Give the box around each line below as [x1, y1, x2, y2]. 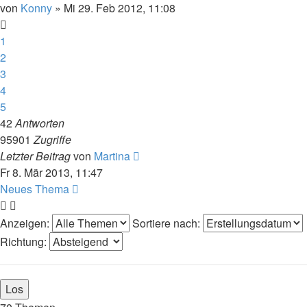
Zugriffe [34, 131, 71, 147]
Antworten [15, 114, 64, 131]
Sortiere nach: [132, 214, 203, 231]
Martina [94, 147, 130, 164]
